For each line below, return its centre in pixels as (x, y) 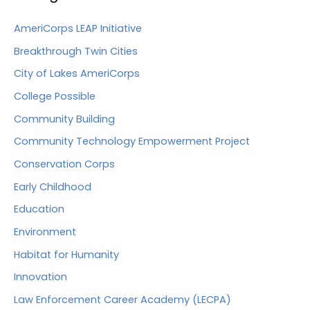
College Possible (55, 97)
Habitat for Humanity (66, 254)
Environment (45, 231)
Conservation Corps (64, 164)
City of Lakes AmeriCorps (77, 74)
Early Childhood (53, 186)
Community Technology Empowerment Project (132, 142)
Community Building (64, 119)
